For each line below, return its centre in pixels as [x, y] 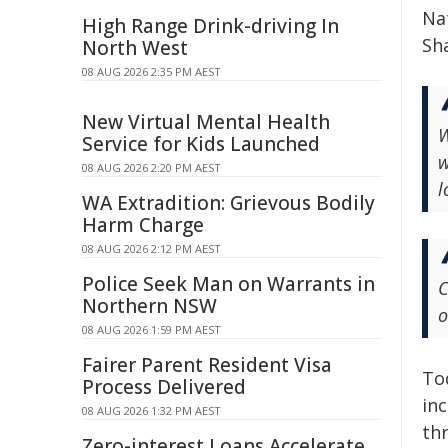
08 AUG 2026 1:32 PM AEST [151, 410]
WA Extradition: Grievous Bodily [228, 203]
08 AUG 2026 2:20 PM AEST [151, 167]
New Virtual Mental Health [206, 122]
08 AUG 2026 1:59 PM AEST [151, 329]
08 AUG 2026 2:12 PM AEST [151, 248]
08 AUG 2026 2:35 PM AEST [151, 71]
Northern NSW [149, 306]
